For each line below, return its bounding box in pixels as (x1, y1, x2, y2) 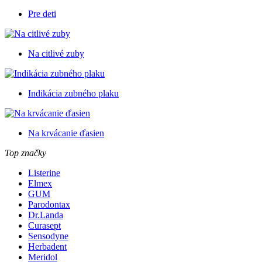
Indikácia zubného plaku (28, 88, 119, 99)
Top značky (5, 148, 46, 158)
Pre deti (28, 9, 56, 19)
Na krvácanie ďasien (28, 128, 104, 139)
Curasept (28, 220, 61, 231)
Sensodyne (28, 231, 68, 242)
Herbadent (28, 242, 67, 252)
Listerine (28, 168, 60, 178)
